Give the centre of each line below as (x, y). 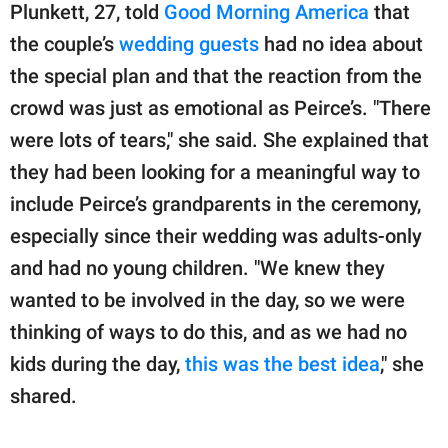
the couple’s (64, 44)
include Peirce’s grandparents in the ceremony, (215, 204)
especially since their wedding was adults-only (216, 236)
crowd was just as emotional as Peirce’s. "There (220, 108)
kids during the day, (95, 364)
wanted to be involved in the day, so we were (207, 300)
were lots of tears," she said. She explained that (219, 140)
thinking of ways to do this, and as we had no (208, 332)
